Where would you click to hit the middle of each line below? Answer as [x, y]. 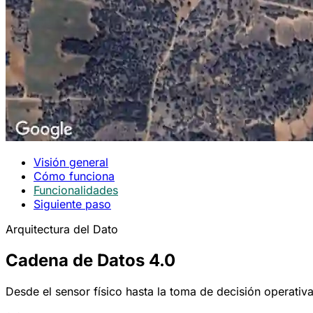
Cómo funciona [74, 176]
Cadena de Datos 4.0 [90, 261]
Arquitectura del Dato [62, 230]
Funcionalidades [76, 190]
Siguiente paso [72, 204]
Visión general [71, 162]
